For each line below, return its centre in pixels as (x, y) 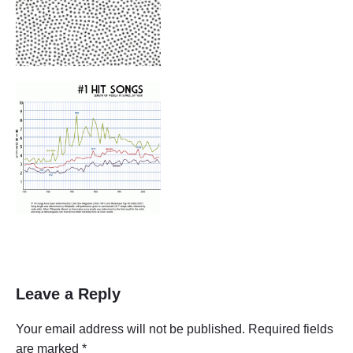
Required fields (291, 329)
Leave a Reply (68, 294)
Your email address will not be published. (130, 329)
